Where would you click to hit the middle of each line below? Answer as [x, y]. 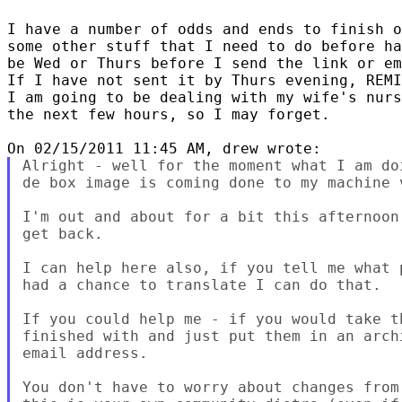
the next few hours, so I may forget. [169, 114]
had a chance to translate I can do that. [201, 284]
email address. [85, 353]
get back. [62, 233]
